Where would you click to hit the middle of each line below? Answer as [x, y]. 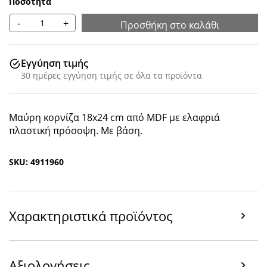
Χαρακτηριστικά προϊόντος [91, 216]
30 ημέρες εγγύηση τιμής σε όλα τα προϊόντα [111, 75]
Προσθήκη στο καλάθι [170, 25]
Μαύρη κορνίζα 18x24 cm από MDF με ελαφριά [114, 117]
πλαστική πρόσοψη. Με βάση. [76, 131]
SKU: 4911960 [36, 162]
